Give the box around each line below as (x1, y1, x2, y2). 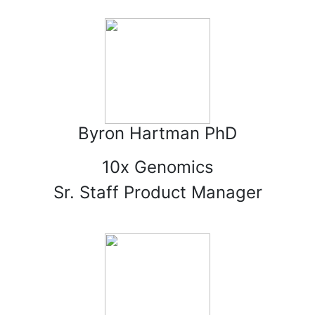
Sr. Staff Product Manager (53, 182, 262, 202)
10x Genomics (101, 157, 214, 177)
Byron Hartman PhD (78, 123, 237, 143)
